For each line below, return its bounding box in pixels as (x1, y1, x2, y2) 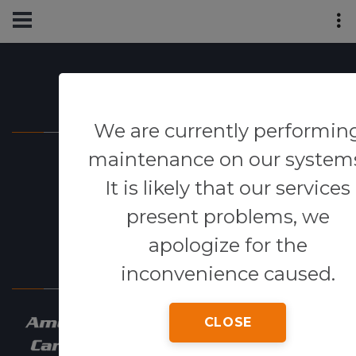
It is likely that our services (105, 176, 351, 200)
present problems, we (126, 205, 330, 229)
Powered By (121, 96, 235, 119)
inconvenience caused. (120, 262, 335, 286)
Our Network (117, 253, 239, 276)
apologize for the (148, 234, 308, 257)
